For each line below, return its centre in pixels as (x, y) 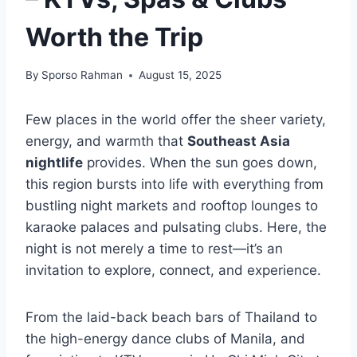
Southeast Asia (239, 141)
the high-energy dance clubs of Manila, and (165, 339)
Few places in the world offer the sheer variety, (176, 120)
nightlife (54, 163)
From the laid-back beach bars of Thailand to (171, 318)
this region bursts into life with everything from (175, 184)
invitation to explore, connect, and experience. (173, 271)
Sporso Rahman (82, 75)
